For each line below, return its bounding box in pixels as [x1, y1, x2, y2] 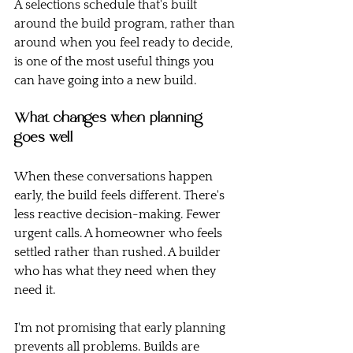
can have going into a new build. [14, 73, 196, 88]
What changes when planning [14, 109, 207, 129]
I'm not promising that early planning [14, 321, 229, 336]
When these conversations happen [14, 169, 216, 184]
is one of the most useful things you [14, 54, 217, 69]
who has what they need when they [14, 264, 219, 279]
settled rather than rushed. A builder [14, 245, 224, 260]
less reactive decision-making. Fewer [14, 207, 224, 222]
